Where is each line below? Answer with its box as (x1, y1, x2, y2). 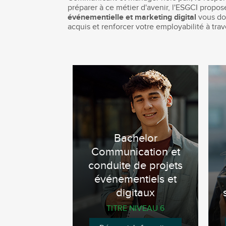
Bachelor (114, 132, 157, 146)
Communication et (91, 145, 180, 159)
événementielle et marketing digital (68, 12, 197, 22)
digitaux (116, 186, 155, 200)
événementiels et (94, 173, 177, 187)
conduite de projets (88, 159, 183, 173)
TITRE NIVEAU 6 (106, 203, 165, 213)
